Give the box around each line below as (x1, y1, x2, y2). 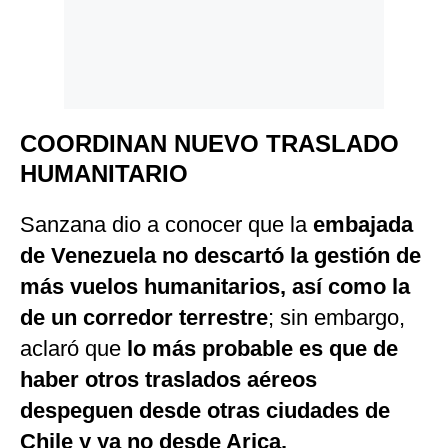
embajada (307, 212, 413, 238)
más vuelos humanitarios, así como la (20, 274, 410, 300)
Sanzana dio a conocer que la (20, 212, 307, 238)
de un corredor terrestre (20, 305, 268, 331)
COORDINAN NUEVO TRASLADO (20, 130, 399, 158)
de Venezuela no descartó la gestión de (20, 243, 421, 269)
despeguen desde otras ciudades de (20, 398, 390, 424)
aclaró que (20, 336, 127, 362)
